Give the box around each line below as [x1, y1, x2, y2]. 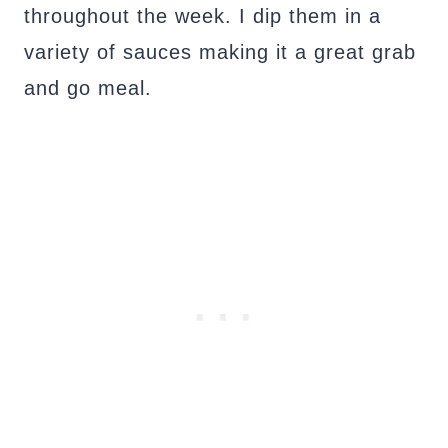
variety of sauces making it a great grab [24, 41, 416, 63]
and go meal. [24, 77, 152, 99]
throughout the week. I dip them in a [24, 5, 381, 27]
